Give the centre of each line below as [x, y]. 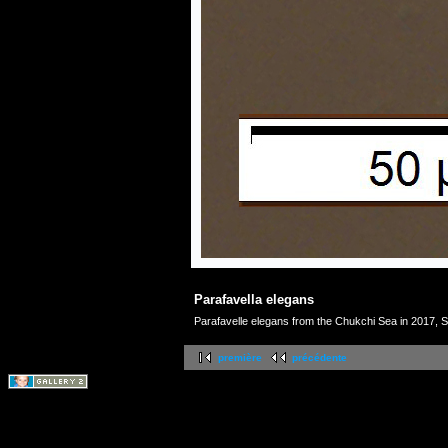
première [240, 358]
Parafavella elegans [254, 300]
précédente [319, 358]
